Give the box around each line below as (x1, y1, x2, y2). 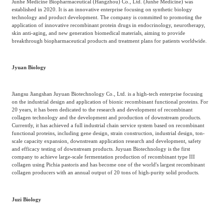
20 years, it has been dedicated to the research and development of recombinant (11, 107, 192, 113)
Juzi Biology (11, 196, 41, 202)
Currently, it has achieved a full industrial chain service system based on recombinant (11, 122, 204, 129)
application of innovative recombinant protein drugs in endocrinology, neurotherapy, (11, 22, 205, 28)
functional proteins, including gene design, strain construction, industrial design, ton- (11, 130, 205, 137)
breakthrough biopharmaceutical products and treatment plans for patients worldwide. (11, 37, 207, 44)
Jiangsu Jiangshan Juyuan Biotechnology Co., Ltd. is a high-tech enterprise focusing (11, 91, 203, 97)
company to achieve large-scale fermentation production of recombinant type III (11, 154, 195, 160)
